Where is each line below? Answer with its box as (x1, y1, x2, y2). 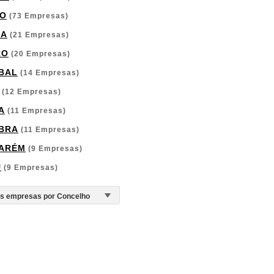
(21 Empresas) (7, 31, 69, 39)
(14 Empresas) (18, 68, 80, 77)
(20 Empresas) (9, 50, 70, 58)
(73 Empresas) (7, 12, 68, 20)
